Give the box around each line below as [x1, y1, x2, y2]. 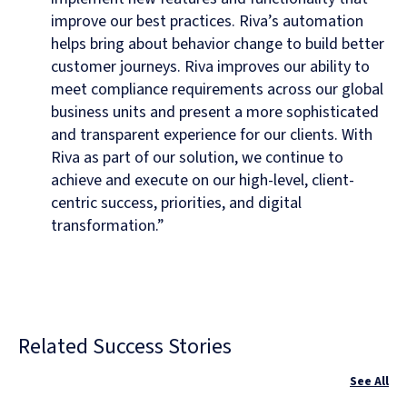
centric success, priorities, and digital [51, 192, 302, 215]
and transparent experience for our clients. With [51, 124, 372, 147]
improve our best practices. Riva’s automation [51, 10, 363, 34]
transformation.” [51, 214, 164, 238]
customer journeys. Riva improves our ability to [51, 55, 370, 79]
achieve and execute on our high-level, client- [51, 169, 354, 193]
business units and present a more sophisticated [51, 101, 379, 124]
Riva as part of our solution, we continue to [51, 146, 343, 170]
